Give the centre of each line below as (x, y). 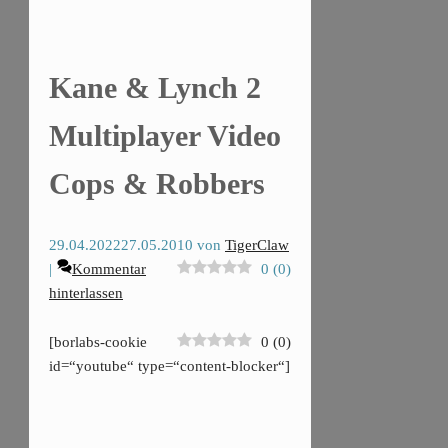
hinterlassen (86, 292)
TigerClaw (257, 244)
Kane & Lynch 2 (155, 87)
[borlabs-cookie (98, 341)
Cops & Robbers (157, 183)
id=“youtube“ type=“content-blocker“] (169, 365)
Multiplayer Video (165, 135)
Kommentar (109, 268)
